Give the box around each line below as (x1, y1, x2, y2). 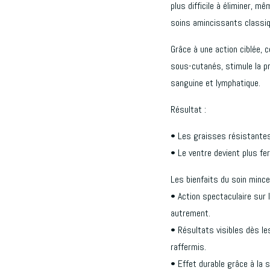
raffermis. (170, 240, 206, 253)
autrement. (170, 206, 210, 219)
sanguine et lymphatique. (170, 76, 260, 89)
